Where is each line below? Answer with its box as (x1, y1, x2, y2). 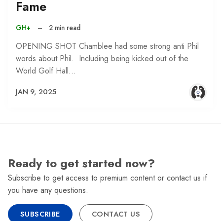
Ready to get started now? (8, 154, 155, 172)
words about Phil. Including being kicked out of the (16, 52, 188, 64)
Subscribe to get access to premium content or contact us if (8, 172, 207, 184)
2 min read (49, 23, 81, 33)
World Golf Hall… (16, 65, 76, 76)
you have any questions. (8, 184, 88, 196)
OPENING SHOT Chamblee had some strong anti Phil (16, 40, 199, 52)
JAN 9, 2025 (16, 87, 56, 97)
